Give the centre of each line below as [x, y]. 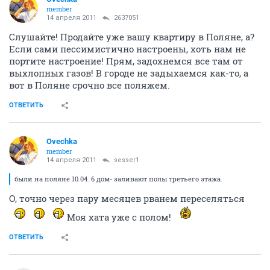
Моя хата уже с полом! [119, 217]
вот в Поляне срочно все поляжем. [89, 85]
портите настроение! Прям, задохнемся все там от [126, 61]
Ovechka [62, 141]
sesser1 [127, 160]
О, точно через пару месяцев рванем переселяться [127, 198]
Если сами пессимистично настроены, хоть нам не [127, 49]
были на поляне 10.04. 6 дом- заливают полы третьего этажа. [118, 179]
